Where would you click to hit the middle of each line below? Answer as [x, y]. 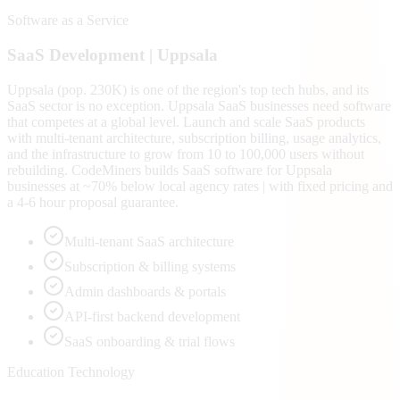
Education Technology [71, 371]
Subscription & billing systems [150, 266]
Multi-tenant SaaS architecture [149, 241]
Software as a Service [68, 21]
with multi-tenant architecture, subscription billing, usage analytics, [194, 137]
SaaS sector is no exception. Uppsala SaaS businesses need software [199, 105]
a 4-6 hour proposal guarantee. [93, 202]
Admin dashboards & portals [145, 291]
